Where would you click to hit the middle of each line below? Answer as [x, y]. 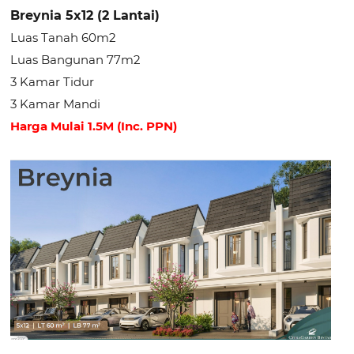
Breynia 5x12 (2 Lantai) [85, 15]
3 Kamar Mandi [56, 104]
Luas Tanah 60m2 [64, 38]
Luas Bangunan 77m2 [76, 60]
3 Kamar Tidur [53, 82]
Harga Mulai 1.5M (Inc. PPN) [94, 126]
